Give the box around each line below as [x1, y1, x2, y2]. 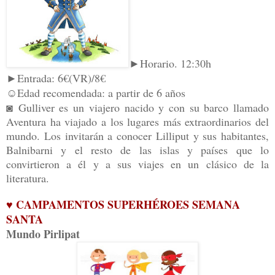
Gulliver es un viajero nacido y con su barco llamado [18, 100, 269, 115]
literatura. [6, 171, 49, 186]
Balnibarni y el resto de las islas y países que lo [6, 142, 269, 158]
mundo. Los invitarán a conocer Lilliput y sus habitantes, [6, 128, 269, 144]
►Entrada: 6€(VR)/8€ [6, 71, 106, 86]
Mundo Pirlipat [6, 226, 80, 242]
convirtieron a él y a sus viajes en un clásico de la [6, 157, 269, 172]
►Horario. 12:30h [129, 56, 211, 71]
